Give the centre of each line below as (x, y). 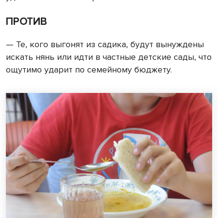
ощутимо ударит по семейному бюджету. (89, 70)
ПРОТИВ (27, 22)
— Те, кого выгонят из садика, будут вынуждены (105, 45)
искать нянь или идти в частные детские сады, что (109, 57)
